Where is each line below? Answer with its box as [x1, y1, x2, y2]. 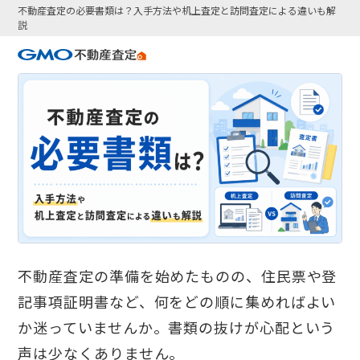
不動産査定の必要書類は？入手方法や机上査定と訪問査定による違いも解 [18, 3, 337, 18]
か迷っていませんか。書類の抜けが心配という [18, 317, 336, 338]
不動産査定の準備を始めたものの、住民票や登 [18, 265, 337, 287]
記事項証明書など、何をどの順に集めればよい [18, 291, 337, 313]
